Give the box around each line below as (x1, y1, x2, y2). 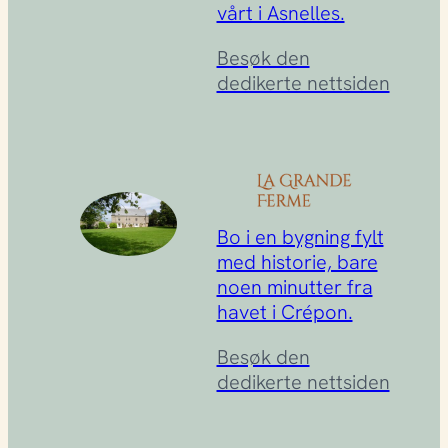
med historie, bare (216, 248, 378, 274)
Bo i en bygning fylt (216, 223, 384, 249)
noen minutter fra (216, 273, 373, 299)
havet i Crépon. (216, 298, 353, 324)
